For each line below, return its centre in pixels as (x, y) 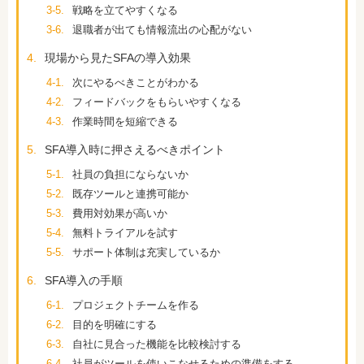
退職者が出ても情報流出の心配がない (164, 30)
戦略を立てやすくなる (125, 10)
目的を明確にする (115, 325)
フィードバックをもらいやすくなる (157, 102)
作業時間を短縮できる (125, 121)
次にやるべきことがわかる (137, 82)
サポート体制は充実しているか (146, 252)
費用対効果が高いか (120, 213)
